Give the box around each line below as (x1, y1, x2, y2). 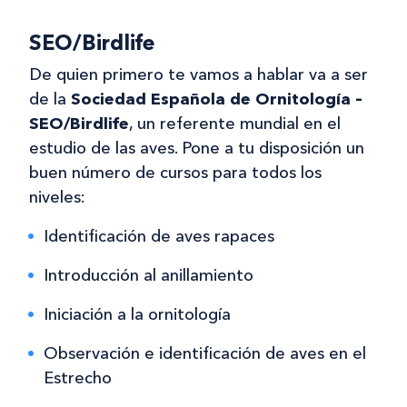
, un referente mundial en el (129, 113, 341, 134)
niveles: (29, 186, 85, 207)
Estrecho (44, 367, 112, 388)
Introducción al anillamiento (44, 264, 253, 285)
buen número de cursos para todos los (29, 162, 322, 183)
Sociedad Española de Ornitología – (71, 88, 362, 109)
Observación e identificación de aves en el (44, 342, 366, 363)
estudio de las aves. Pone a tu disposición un (29, 137, 364, 158)
